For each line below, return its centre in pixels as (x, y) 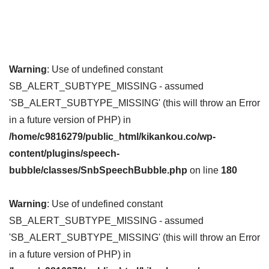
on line (204, 170)
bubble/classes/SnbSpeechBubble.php (98, 170)
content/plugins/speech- (64, 153)
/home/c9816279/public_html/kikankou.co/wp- (112, 137)
